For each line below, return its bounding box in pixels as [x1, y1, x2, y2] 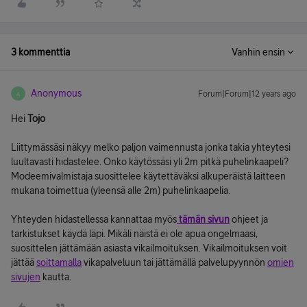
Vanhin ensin [232, 47, 285, 58]
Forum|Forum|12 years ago [198, 89, 296, 99]
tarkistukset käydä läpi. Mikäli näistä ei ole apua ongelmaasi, [11, 228, 258, 239]
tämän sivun [177, 214, 230, 225]
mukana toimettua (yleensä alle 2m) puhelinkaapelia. [11, 185, 230, 196]
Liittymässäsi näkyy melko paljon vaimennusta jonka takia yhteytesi [11, 142, 291, 153]
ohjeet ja [230, 214, 268, 225]
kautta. [40, 271, 71, 282]
